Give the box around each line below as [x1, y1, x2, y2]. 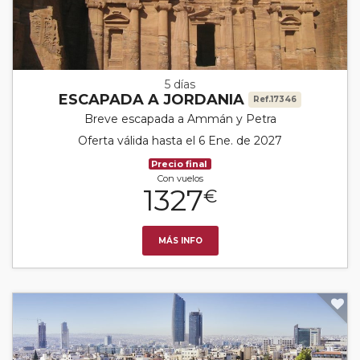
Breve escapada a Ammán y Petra [84, 111, 276, 126]
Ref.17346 [253, 93, 297, 104]
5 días [165, 76, 195, 92]
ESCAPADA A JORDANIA [59, 90, 248, 108]
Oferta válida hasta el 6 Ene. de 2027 [78, 133, 282, 148]
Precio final [151, 157, 208, 170]
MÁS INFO [157, 235, 202, 246]
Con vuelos [157, 172, 203, 184]
